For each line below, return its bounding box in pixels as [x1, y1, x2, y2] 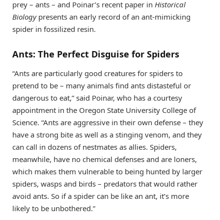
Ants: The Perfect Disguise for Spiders [12, 48, 179, 60]
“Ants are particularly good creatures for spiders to [12, 68, 183, 79]
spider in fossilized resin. [12, 24, 96, 34]
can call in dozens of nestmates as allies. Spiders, [12, 142, 177, 152]
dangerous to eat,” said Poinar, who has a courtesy [12, 93, 182, 103]
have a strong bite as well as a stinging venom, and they [12, 130, 202, 140]
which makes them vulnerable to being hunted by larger [12, 166, 202, 177]
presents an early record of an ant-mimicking [36, 12, 191, 22]
